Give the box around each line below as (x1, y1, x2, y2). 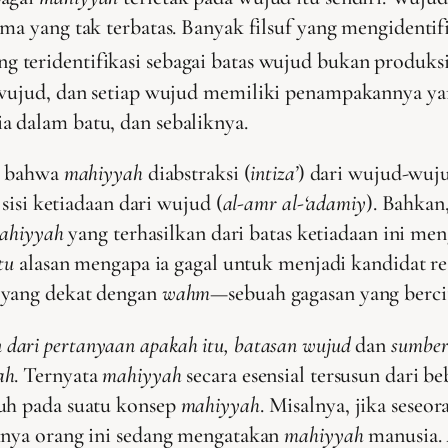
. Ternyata (14, 362, 103, 389)
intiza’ (250, 160, 298, 187)
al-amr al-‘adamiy (222, 190, 366, 217)
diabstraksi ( (142, 160, 251, 187)
